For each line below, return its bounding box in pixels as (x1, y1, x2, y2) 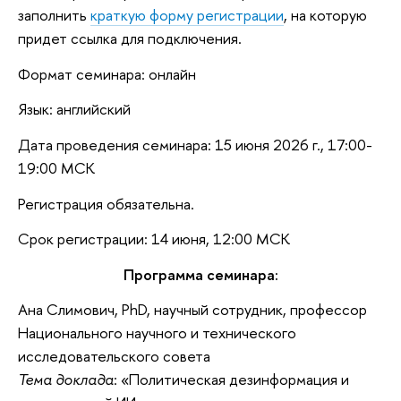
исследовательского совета (18, 346, 210, 367)
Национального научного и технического (18, 322, 296, 344)
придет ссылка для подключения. (18, 28, 242, 49)
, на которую (284, 4, 367, 26)
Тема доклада (18, 369, 114, 390)
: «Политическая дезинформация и (114, 369, 349, 390)
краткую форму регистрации (90, 4, 284, 26)
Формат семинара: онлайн (18, 63, 196, 84)
